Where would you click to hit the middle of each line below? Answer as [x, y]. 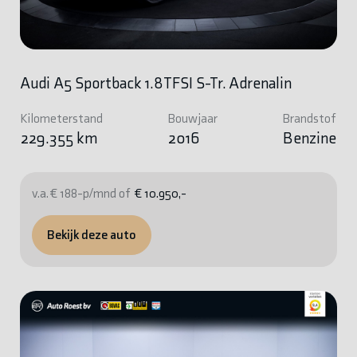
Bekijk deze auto [91, 234]
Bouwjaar [192, 118]
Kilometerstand [61, 118]
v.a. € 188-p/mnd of [81, 193]
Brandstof [309, 118]
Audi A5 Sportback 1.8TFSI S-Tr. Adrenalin [155, 82]
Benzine [309, 137]
